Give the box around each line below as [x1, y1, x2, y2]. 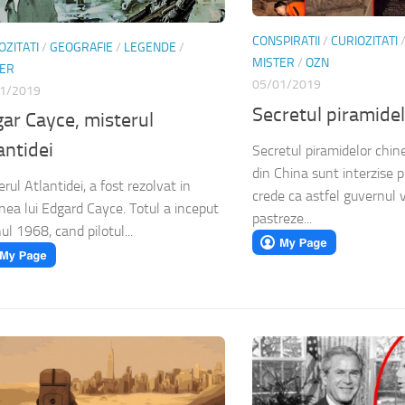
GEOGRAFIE [50, 39, 113, 55]
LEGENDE [124, 39, 176, 55]
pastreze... [252, 209, 312, 227]
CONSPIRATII [252, 33, 320, 50]
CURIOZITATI [331, 33, 398, 50]
